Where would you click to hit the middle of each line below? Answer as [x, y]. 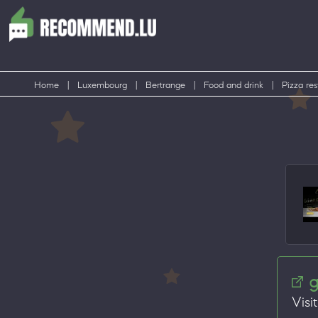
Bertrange [165, 85]
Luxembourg [102, 85]
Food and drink [234, 85]
